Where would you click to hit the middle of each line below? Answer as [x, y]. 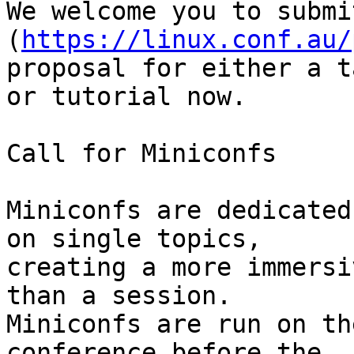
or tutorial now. [126, 97]
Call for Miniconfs [141, 154]
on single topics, [141, 239]
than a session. [119, 296]
